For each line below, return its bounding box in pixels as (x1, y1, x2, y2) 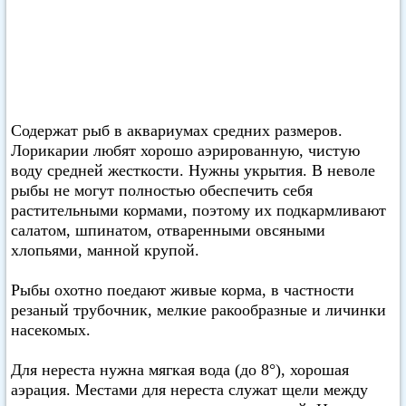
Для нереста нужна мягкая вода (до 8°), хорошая (11, 361, 349, 379)
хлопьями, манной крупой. (11, 241, 199, 259)
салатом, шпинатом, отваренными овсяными (11, 221, 325, 239)
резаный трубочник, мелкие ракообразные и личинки (11, 301, 386, 319)
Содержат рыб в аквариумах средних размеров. (11, 121, 343, 140)
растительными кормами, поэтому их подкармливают (11, 201, 386, 219)
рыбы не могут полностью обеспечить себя (11, 181, 313, 199)
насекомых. (11, 321, 91, 339)
